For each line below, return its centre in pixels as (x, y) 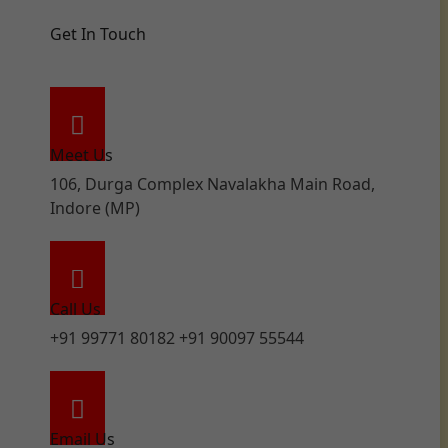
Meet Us (81, 155)
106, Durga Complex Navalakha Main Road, (212, 184)
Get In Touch (98, 34)
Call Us (75, 309)
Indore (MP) (95, 208)
